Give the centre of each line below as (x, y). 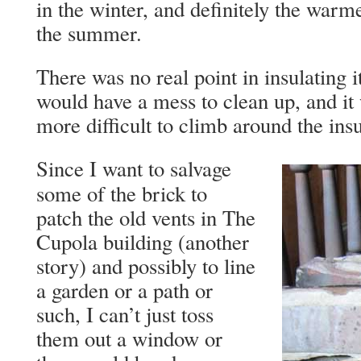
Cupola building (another (143, 242)
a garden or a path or (124, 290)
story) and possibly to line (146, 266)
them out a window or (129, 338)
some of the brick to (122, 193)
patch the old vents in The (146, 218)
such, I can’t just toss (125, 314)
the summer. (89, 33)
